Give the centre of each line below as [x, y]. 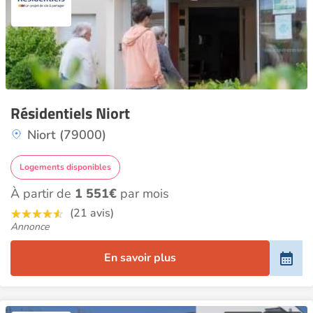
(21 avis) [92, 213]
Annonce [30, 227]
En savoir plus [140, 258]
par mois [143, 194]
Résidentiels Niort [70, 113]
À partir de [43, 194]
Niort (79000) [67, 135]
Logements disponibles [65, 167]
